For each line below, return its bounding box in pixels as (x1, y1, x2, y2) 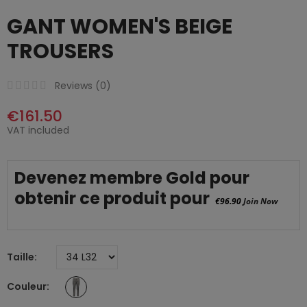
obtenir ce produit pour (14, 187, 213, 210)
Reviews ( (55, 79, 100, 93)
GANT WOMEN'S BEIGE (7, 12, 232, 42)
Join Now (243, 195, 278, 208)
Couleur (7, 280, 47, 294)
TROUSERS (7, 37, 114, 66)
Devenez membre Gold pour (14, 167, 249, 190)
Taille (7, 250, 34, 265)
